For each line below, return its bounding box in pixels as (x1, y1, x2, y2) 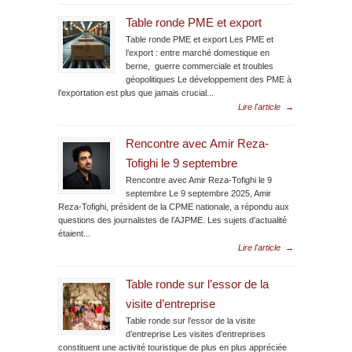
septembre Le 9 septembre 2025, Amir (126, 188, 271, 198)
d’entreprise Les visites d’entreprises (126, 328, 266, 339)
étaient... (58, 228, 90, 238)
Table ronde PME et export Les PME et (126, 34, 273, 44)
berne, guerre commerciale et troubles (126, 60, 273, 71)
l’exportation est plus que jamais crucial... (58, 87, 214, 97)
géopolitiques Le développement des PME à (126, 74, 291, 84)
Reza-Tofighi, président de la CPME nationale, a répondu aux (58, 201, 289, 211)
